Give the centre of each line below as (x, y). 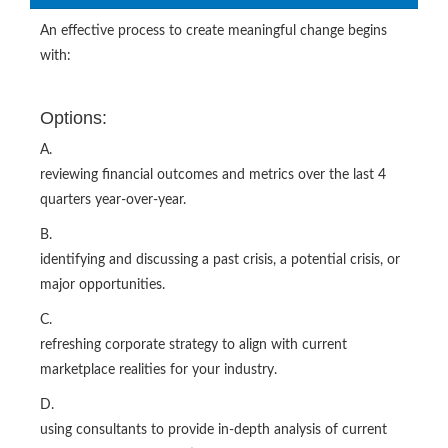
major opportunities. (102, 284)
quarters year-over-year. (113, 199)
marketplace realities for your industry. (158, 369)
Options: (73, 117)
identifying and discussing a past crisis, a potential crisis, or (220, 259)
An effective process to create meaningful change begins (213, 30)
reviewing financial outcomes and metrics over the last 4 (213, 174)
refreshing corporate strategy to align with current (193, 344)
